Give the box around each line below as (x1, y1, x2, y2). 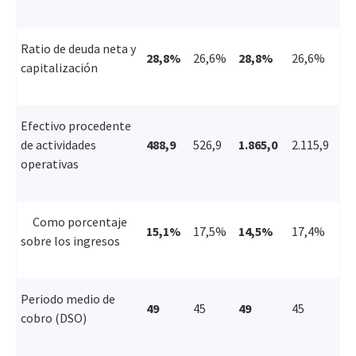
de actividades (21, 136, 96, 153)
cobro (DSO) (21, 309, 87, 326)
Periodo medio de (21, 290, 115, 307)
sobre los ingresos (21, 232, 120, 249)
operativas (21, 155, 79, 172)
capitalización (21, 59, 98, 75)
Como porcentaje (21, 213, 127, 230)
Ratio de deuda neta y (21, 40, 136, 56)
